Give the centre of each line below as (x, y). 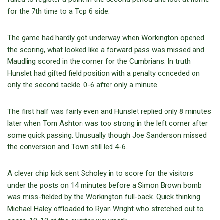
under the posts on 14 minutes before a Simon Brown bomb (105, 185)
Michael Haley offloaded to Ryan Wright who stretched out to (106, 208)
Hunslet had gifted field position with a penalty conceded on (104, 73)
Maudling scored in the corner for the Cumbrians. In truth (99, 61)
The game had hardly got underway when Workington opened (106, 38)
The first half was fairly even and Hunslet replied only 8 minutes (109, 111)
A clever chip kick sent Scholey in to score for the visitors (100, 173)
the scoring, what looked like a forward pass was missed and (106, 49)
